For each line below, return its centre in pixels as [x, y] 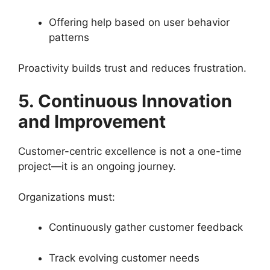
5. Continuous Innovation [125, 101]
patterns [69, 37]
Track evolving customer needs [124, 258]
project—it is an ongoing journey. [97, 166]
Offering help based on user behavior [139, 22]
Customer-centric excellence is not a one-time [130, 151]
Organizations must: [67, 197]
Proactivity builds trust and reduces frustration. [132, 68]
